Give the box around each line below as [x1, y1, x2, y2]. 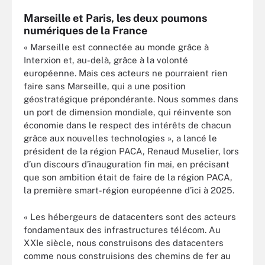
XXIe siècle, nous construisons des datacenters [24, 237, 224, 248]
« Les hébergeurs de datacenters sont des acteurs [24, 211, 236, 222]
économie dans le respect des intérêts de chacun [24, 120, 231, 130]
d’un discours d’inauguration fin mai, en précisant [24, 159, 230, 169]
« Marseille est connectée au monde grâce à [24, 42, 209, 52]
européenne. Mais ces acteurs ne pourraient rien [24, 68, 228, 78]
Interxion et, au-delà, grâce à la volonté [24, 55, 188, 65]
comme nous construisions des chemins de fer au [24, 250, 231, 261]
